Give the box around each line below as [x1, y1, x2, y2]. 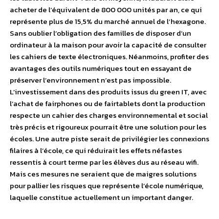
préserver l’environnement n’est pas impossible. [10, 74, 171, 86]
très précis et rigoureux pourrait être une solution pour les [10, 121, 206, 132]
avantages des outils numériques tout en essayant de [10, 63, 192, 74]
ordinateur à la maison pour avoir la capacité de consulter [10, 39, 206, 50]
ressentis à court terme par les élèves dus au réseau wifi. [10, 156, 198, 168]
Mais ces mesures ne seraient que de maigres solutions [10, 168, 197, 179]
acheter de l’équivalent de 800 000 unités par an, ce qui [10, 4, 202, 15]
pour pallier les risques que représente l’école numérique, [10, 180, 203, 191]
